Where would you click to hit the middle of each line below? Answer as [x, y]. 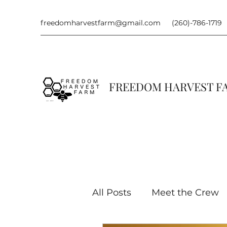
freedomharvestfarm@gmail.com [101, 23]
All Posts [112, 193]
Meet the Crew [185, 193]
